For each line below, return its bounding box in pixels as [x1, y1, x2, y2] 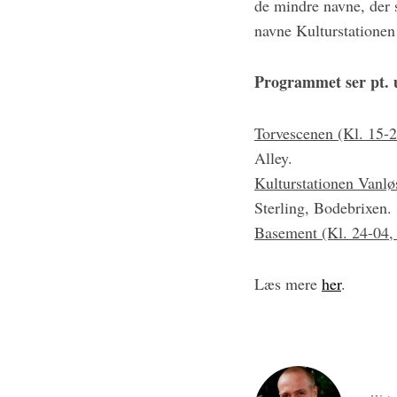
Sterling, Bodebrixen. [254, 197, 392, 218]
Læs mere [254, 273, 322, 294]
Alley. [254, 147, 292, 168]
